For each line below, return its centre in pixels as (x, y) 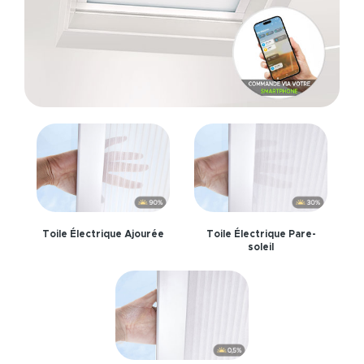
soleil (261, 248)
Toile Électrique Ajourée (103, 235)
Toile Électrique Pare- (261, 235)
